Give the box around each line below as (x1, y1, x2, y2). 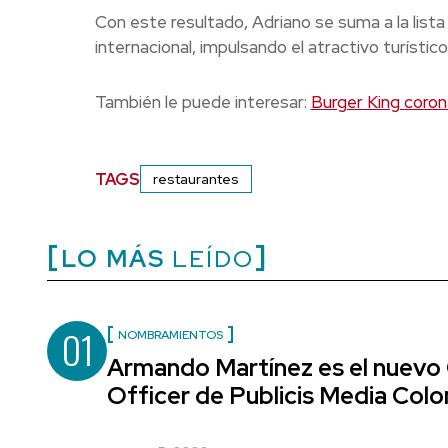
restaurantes (152, 170, 239, 189)
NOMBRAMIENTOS (118, 327, 223, 344)
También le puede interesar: (94, 91, 311, 114)
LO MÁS (61, 243, 165, 275)
